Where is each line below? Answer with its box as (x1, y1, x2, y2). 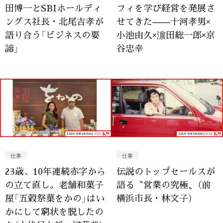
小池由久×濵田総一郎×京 (116, 27, 215, 41)
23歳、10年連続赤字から (5, 164, 106, 178)
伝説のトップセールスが (116, 164, 215, 178)
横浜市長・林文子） (116, 191, 193, 205)
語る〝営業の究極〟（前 (116, 178, 211, 191)
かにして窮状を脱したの (5, 205, 104, 218)
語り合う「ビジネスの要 (5, 27, 100, 41)
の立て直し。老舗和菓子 (5, 178, 104, 191)
